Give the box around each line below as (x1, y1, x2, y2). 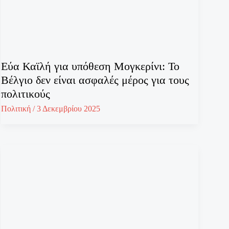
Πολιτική (1, 104, 31, 113)
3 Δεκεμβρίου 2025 (37, 104, 101, 113)
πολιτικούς (1, 87, 51, 100)
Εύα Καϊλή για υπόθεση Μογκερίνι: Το (1, 59, 180, 73)
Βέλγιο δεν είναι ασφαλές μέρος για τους (1, 73, 190, 86)
